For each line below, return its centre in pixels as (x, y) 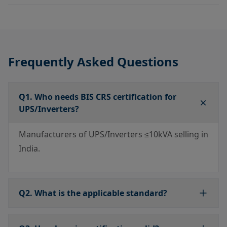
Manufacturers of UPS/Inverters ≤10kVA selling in (113, 135)
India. (29, 149)
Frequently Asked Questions (93, 62)
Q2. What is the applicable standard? (93, 193)
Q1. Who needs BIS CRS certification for (98, 97)
